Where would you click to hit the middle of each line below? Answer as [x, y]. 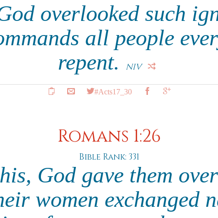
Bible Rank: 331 [109, 157]
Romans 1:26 [109, 136]
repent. [91, 62]
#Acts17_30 [113, 91]
